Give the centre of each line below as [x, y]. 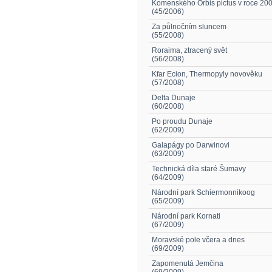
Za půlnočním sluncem [189, 27]
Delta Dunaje [174, 98]
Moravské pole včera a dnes [198, 240]
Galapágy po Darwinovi [191, 145]
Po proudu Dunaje [182, 121]
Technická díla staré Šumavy [199, 169]
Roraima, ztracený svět [189, 50]
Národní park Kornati [186, 216]
